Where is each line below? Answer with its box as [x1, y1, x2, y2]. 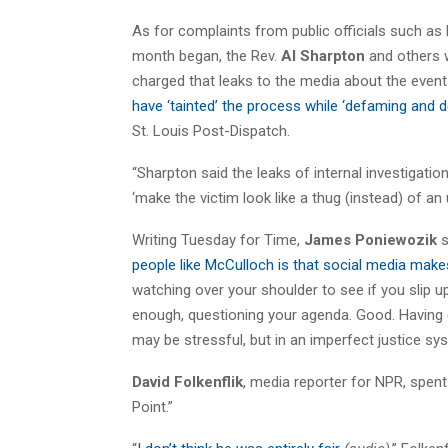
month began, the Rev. [132, 46, 277, 65]
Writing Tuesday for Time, [132, 230, 304, 249]
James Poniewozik [304, 230, 437, 249]
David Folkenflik [132, 372, 243, 391]
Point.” [132, 397, 173, 416]
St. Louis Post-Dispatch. [132, 121, 290, 140]
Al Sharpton [277, 46, 365, 65]
